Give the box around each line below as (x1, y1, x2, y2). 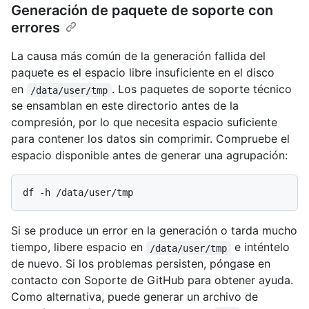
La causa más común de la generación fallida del (11, 49, 266, 63)
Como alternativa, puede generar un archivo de (11, 290, 258, 304)
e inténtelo (230, 240, 293, 255)
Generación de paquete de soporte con (11, 2, 273, 19)
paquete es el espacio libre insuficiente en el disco (11, 66, 275, 80)
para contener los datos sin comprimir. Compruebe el (11, 132, 290, 146)
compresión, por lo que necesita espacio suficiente (11, 115, 277, 130)
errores (11, 19, 60, 37)
